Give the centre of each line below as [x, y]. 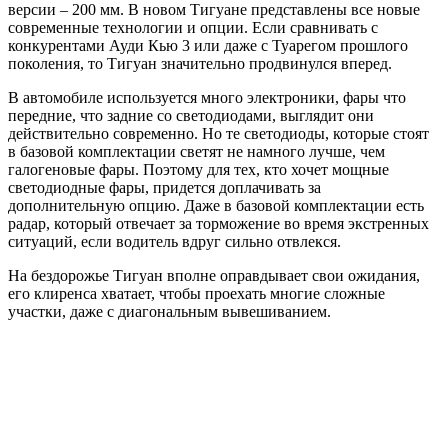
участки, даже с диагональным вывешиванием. [169, 311]
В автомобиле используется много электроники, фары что [207, 97]
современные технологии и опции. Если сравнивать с [193, 27]
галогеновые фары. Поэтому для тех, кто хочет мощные [198, 169]
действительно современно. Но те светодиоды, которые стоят [218, 133]
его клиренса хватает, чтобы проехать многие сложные [196, 293]
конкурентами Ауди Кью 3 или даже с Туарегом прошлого [208, 45]
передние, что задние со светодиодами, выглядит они [191, 115]
